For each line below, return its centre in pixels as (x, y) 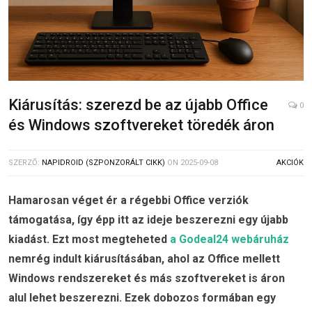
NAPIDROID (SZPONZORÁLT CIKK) (103, 163)
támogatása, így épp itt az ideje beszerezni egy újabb (148, 220)
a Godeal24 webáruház (229, 240)
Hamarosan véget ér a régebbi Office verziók (128, 201)
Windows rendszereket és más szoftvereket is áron (147, 279)
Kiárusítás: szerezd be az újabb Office (138, 105)
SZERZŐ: (25, 163)
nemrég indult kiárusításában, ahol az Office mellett (144, 259)
